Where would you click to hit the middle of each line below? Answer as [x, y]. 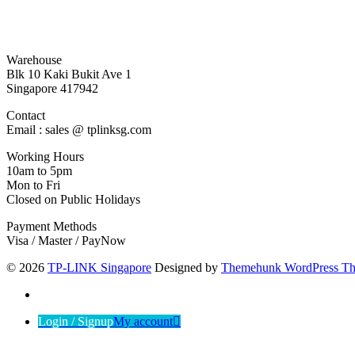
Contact [26, 115]
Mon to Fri [33, 185]
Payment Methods [52, 226]
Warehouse [34, 59]
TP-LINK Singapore [99, 267]
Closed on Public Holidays [73, 199]
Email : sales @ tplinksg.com [79, 129]
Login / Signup [76, 321]
